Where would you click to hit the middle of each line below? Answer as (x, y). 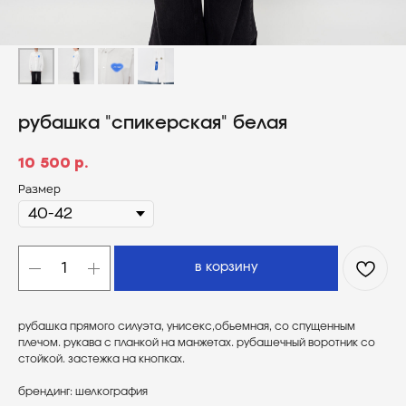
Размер (39, 190)
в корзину (226, 268)
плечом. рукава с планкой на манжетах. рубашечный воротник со (197, 343)
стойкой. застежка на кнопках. (101, 359)
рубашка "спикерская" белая (153, 123)
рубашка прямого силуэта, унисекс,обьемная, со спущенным (187, 327)
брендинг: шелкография (83, 392)
